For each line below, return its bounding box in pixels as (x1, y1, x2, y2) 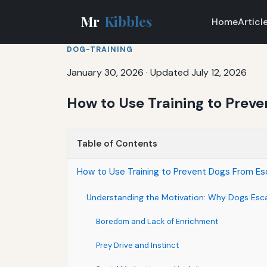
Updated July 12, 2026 (150, 66, 247, 79)
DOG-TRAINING (67, 44, 133, 54)
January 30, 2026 (67, 66, 144, 79)
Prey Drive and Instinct (96, 240, 179, 250)
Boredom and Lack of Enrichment (96, 216, 218, 226)
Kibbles (105, 12, 153, 30)
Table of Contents (77, 137, 157, 150)
